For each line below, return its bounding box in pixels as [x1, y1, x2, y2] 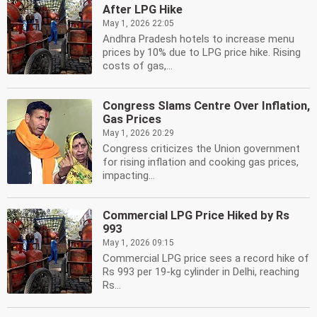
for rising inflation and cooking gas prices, [103, 156, 299, 168]
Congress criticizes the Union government [103, 142, 300, 155]
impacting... [103, 169, 155, 182]
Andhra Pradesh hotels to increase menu [103, 33, 294, 45]
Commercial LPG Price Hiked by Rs [103, 209, 289, 222]
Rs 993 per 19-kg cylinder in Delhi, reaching [103, 265, 299, 278]
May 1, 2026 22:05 [103, 18, 174, 28]
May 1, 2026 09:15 [103, 238, 174, 248]
